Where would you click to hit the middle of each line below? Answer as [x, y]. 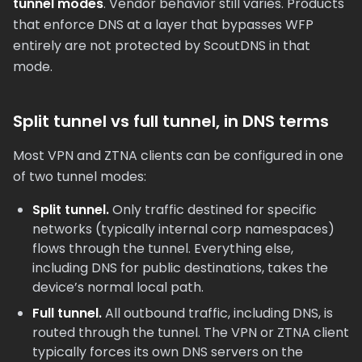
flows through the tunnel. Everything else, [163, 248]
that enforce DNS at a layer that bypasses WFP [163, 25]
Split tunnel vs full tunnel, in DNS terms [171, 121]
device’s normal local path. [118, 287]
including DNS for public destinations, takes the [180, 268]
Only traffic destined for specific [213, 210]
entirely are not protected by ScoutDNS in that [162, 46]
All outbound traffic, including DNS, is [217, 313]
